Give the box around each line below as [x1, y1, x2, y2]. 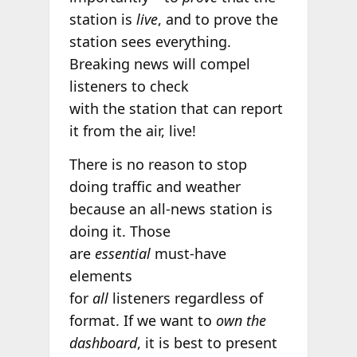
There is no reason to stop [69, 154, 247, 174]
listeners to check [69, 76, 189, 96]
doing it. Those [69, 221, 171, 241]
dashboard [69, 332, 137, 352]
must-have [150, 243, 226, 263]
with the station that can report [69, 99, 283, 119]
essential [94, 243, 151, 263]
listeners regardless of [108, 288, 263, 308]
